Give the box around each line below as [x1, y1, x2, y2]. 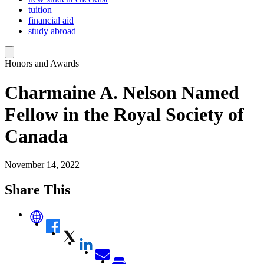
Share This [5, 182, 70, 197]
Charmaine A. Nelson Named [5, 81, 239, 103]
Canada [5, 125, 68, 147]
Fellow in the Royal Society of [5, 103, 244, 125]
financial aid [28, 15, 74, 26]
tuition [28, 5, 52, 15]
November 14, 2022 [5, 160, 80, 170]
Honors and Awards [5, 58, 79, 69]
